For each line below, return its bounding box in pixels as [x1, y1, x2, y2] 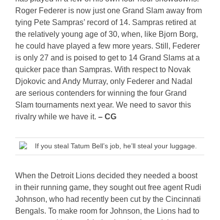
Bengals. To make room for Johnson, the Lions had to [15, 207, 200, 216]
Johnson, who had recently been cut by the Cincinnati [15, 195, 201, 204]
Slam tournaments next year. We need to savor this [15, 101, 192, 110]
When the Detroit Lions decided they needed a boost [15, 171, 198, 180]
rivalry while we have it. [15, 112, 99, 121]
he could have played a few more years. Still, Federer [15, 42, 200, 51]
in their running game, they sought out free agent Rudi [15, 183, 202, 192]
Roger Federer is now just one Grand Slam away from [15, 6, 202, 15]
